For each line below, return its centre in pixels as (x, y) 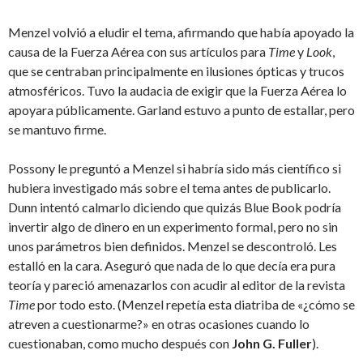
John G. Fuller (272, 344)
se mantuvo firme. (57, 130)
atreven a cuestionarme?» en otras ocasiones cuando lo (159, 324)
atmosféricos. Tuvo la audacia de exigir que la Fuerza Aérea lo (177, 91)
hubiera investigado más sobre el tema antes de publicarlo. (169, 188)
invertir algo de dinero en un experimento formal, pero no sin (173, 227)
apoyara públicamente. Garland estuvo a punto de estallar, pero (181, 110)
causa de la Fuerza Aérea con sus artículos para (137, 52)
